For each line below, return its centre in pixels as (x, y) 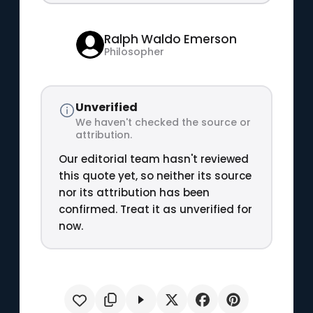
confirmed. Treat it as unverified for (155, 209)
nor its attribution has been (134, 192)
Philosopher (134, 52)
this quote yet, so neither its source (155, 175)
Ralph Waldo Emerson (170, 39)
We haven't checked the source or (163, 122)
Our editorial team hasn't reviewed (153, 159)
